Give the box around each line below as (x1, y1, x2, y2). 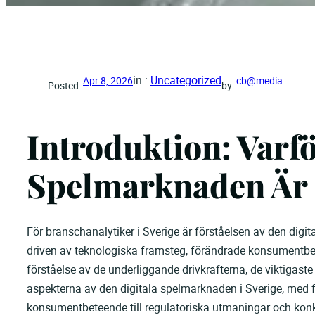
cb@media (236, 74, 283, 87)
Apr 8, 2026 (83, 74, 133, 87)
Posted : (48, 79, 83, 92)
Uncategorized (150, 72, 221, 88)
